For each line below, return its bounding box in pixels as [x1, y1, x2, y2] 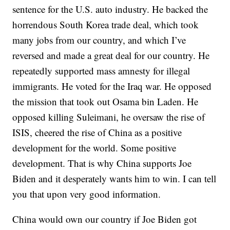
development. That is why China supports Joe [12, 157, 192, 170]
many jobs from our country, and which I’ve [12, 33, 186, 47]
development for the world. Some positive [12, 141, 177, 155]
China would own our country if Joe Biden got [12, 213, 197, 226]
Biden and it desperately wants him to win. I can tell [12, 172, 217, 185]
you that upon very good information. [12, 187, 161, 201]
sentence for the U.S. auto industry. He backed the [12, 3, 208, 16]
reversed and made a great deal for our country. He [12, 49, 210, 62]
